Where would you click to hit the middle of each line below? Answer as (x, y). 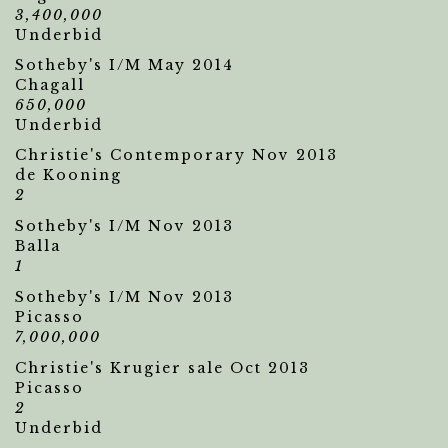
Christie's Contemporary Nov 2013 (176, 155)
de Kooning (68, 175)
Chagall (50, 85)
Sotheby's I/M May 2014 (124, 65)
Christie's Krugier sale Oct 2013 (162, 368)
